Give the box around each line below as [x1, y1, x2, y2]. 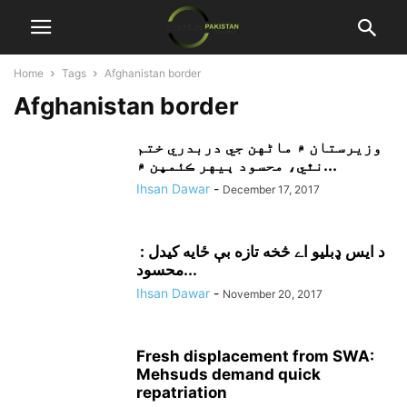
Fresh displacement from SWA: [136, 347, 374, 365]
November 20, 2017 [223, 287, 323, 301]
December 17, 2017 [223, 183, 320, 196]
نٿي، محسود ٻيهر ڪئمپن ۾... [323, 156, 337, 174]
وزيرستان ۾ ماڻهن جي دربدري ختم [136, 138, 382, 156]
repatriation [136, 383, 234, 402]
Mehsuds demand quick [136, 365, 321, 383]
